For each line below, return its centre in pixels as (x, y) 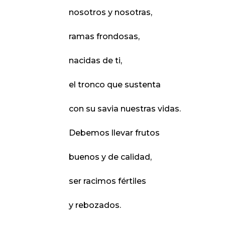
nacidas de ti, (95, 61)
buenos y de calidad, (110, 157)
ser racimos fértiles (107, 181)
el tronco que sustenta (115, 85)
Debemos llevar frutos (114, 133)
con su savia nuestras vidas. (125, 109)
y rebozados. (95, 205)
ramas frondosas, (104, 37)
